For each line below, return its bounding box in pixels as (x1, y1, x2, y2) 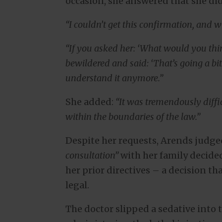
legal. (65, 179, 89, 191)
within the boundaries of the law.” (65, 111, 200, 122)
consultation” (65, 149, 118, 161)
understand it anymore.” (65, 72, 163, 84)
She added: (65, 96, 115, 108)
